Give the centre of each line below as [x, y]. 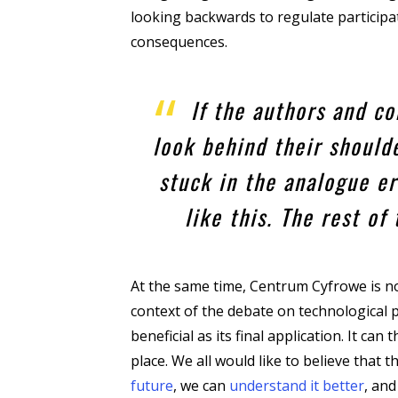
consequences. [179, 41]
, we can [201, 386]
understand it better [297, 386]
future [152, 386]
